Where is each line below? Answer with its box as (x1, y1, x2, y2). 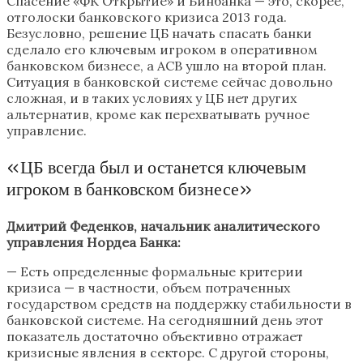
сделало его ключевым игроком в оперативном (6, 41, 318, 58)
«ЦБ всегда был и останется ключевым (6, 156, 306, 179)
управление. (6, 122, 87, 139)
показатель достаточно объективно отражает (6, 328, 303, 345)
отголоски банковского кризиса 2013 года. (6, 9, 287, 26)
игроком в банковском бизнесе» (6, 178, 252, 201)
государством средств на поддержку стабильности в (6, 296, 352, 313)
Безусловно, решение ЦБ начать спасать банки (6, 25, 312, 42)
